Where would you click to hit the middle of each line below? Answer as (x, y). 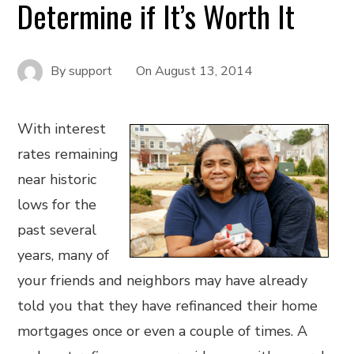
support (91, 71)
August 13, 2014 (204, 71)
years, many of (64, 255)
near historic (57, 179)
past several (57, 230)
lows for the (57, 205)
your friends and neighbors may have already (163, 281)
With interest (62, 129)
